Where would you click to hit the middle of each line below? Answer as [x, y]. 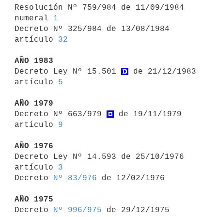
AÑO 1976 [34, 146]
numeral [34, 18]
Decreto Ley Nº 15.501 [68, 71]
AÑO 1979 [34, 103]
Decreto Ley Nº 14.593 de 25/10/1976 [99, 157]
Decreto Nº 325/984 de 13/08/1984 [92, 29]
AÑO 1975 [34, 199]
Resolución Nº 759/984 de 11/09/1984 [99, 8]
